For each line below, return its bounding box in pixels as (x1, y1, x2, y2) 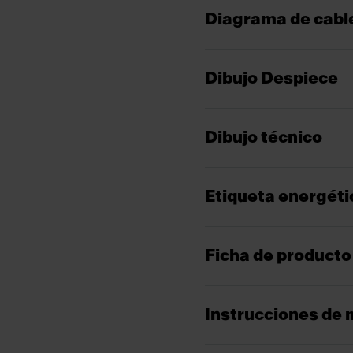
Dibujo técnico (205, 129, 322, 147)
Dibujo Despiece (205, 70, 338, 87)
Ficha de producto (205, 247, 351, 265)
